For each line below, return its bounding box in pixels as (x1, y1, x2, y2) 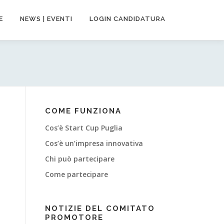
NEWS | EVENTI (20, 15, 72, 22)
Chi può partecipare (45, 154, 114, 163)
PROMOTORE (45, 213, 103, 222)
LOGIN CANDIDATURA (89, 15, 165, 22)
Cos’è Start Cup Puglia (45, 123, 122, 132)
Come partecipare (45, 169, 108, 179)
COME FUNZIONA (45, 106, 121, 115)
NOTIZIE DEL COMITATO (45, 204, 155, 213)
